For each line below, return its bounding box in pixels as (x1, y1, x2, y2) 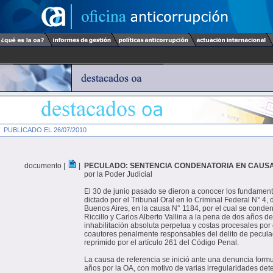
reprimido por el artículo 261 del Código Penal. (84, 238, 239, 247)
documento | (24, 161, 67, 170)
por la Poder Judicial (84, 170, 152, 179)
